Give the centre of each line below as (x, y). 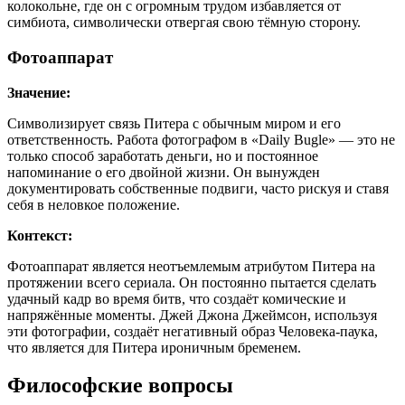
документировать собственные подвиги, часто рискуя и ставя (198, 188)
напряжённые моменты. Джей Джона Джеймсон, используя (192, 315)
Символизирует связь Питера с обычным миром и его (174, 123)
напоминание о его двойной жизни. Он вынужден (164, 172)
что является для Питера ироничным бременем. (154, 347)
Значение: (39, 92)
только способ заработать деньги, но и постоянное (163, 155)
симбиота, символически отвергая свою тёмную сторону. (184, 23)
